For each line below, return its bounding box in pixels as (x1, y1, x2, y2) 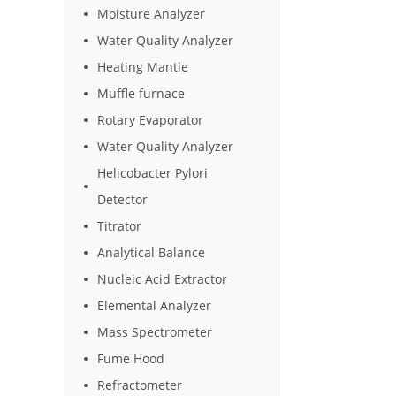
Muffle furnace (97, 85, 186, 102)
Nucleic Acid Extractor (97, 270, 228, 287)
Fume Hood (97, 350, 165, 367)
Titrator (97, 217, 142, 234)
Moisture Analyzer (97, 5, 206, 22)
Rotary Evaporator (97, 111, 204, 128)
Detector (97, 191, 148, 208)
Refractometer (97, 377, 183, 393)
